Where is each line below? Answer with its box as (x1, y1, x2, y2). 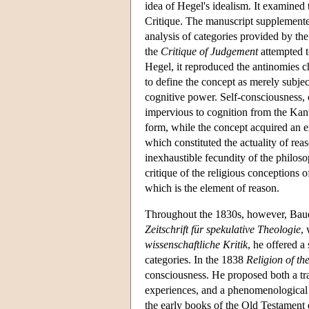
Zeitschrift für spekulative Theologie (145, 223, 301, 235)
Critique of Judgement (161, 45, 258, 57)
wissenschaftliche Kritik (145, 238, 248, 250)
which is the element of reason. (145, 181, 279, 194)
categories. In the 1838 (145, 253, 246, 266)
